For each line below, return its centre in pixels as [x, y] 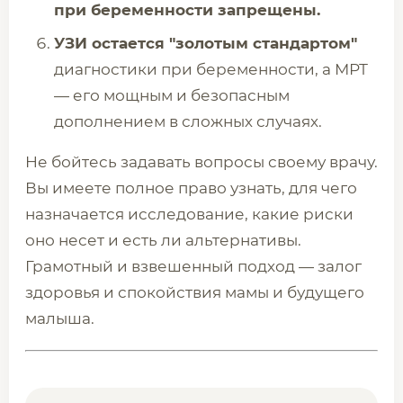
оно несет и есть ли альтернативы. [163, 240]
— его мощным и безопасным [172, 95]
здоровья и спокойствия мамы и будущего [195, 292]
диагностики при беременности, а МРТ [211, 69]
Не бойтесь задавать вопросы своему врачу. [201, 162]
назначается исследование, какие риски [189, 214]
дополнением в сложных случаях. [188, 121]
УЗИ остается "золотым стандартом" [206, 43]
